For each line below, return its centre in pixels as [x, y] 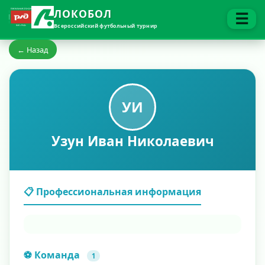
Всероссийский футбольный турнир [106, 26]
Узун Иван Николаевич [132, 141]
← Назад [33, 49]
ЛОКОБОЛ [83, 14]
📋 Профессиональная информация [112, 191]
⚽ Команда [53, 255]
